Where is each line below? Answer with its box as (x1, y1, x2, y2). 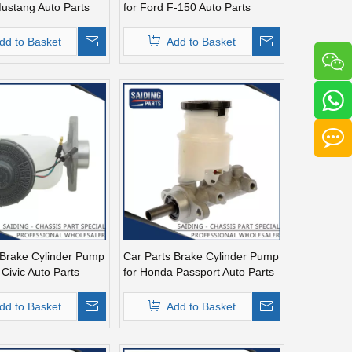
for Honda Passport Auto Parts (123, 265, 274, 278)
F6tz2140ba (123, 16, 183, 29)
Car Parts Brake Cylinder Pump (123, 249, 279, 262)
